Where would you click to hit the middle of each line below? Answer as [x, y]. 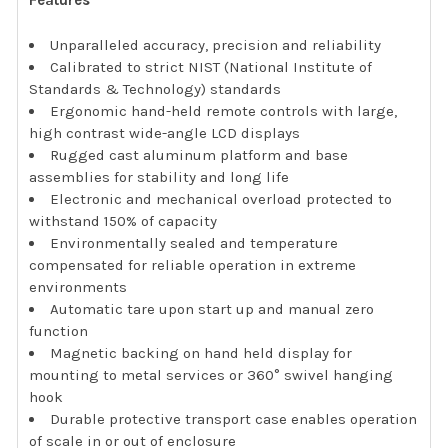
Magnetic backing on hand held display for [201, 352]
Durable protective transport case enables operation [234, 418]
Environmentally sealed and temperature [194, 242]
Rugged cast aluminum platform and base [199, 154]
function [59, 330]
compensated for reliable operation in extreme [193, 264]
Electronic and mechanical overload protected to [221, 198]
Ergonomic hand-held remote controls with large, [224, 110]
